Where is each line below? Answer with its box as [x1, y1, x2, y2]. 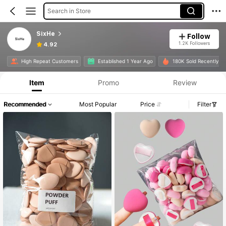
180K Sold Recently [172, 58, 219, 65]
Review [173, 78, 197, 87]
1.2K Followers [178, 40, 210, 46]
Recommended [4, 100, 46, 108]
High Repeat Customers [21, 58, 78, 65]
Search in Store [47, 7, 91, 15]
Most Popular [79, 100, 117, 108]
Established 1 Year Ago [97, 58, 153, 65]
